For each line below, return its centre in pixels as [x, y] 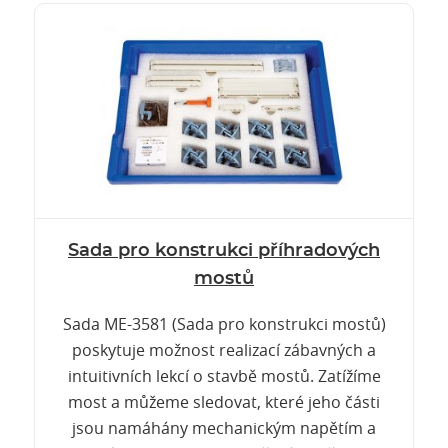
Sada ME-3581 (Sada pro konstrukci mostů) [224, 324]
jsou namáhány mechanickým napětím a [224, 428]
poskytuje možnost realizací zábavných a [224, 350]
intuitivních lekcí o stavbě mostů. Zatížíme [224, 376]
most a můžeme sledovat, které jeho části [224, 402]
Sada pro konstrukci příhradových [224, 251]
